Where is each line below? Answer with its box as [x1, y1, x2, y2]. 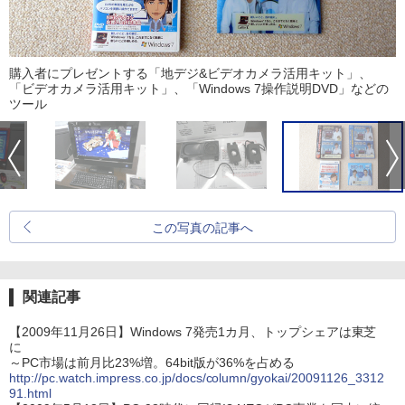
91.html [9, 386, 52, 400]
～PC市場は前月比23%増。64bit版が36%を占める [9, 355, 295, 370]
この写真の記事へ [152, 221, 253, 235]
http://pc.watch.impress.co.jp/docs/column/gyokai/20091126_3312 [9, 371, 385, 385]
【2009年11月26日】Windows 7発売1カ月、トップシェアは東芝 [9, 325, 377, 339]
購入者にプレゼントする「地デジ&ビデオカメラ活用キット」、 [9, 66, 372, 80]
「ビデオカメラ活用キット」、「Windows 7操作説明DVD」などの [9, 81, 389, 96]
